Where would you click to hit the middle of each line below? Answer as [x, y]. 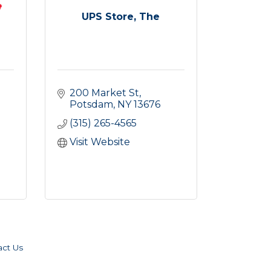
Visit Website [100, 142]
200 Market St [104, 93]
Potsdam [91, 104]
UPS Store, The [121, 16]
